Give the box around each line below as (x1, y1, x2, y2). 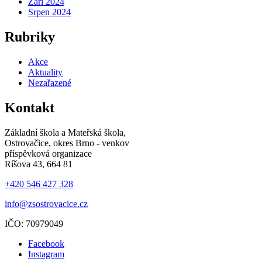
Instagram (28, 249, 64, 259)
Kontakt (5, 99, 54, 115)
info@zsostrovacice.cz (5, 198, 88, 209)
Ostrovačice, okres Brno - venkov (5, 137, 129, 148)
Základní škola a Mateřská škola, (5, 127, 126, 137)
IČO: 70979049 (5, 218, 63, 229)
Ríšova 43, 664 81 (5, 158, 73, 169)
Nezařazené (28, 77, 71, 88)
